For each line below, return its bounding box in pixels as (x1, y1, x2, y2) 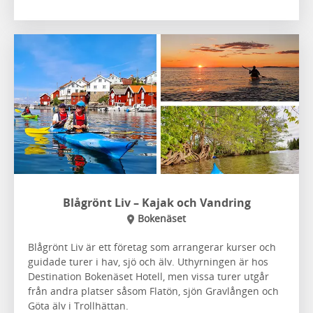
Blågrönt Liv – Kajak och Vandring (62, 194, 251, 210)
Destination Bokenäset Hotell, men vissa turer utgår (28, 269, 269, 283)
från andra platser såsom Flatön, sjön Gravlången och (28, 284, 279, 298)
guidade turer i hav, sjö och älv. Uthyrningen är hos (28, 254, 268, 268)
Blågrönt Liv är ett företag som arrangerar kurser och (28, 240, 276, 254)
